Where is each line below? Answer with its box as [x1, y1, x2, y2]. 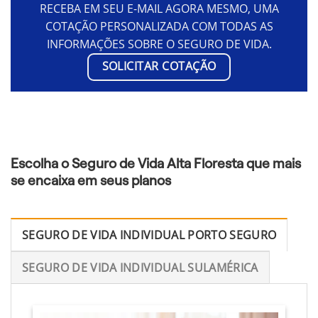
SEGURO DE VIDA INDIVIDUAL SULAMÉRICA [22, 259, 258, 275]
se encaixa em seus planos [11, 172, 171, 188]
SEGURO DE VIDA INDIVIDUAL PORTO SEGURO [22, 226, 277, 243]
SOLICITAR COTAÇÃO [102, 58, 216, 75]
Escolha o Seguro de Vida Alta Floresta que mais [11, 155, 301, 171]
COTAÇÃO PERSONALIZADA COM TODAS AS [45, 18, 273, 35]
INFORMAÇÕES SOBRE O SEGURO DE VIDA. [46, 36, 272, 53]
